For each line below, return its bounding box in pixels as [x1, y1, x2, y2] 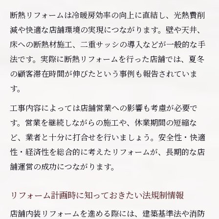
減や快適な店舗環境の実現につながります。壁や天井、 [10, 23, 205, 35]
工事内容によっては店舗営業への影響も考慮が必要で [10, 102, 197, 113]
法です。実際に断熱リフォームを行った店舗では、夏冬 [10, 53, 204, 65]
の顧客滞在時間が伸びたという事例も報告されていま [10, 67, 197, 79]
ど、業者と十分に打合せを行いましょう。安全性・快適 [10, 131, 205, 143]
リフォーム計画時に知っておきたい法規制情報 [10, 188, 184, 201]
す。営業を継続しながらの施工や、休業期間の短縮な [10, 116, 197, 128]
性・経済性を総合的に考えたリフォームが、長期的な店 [10, 146, 205, 157]
